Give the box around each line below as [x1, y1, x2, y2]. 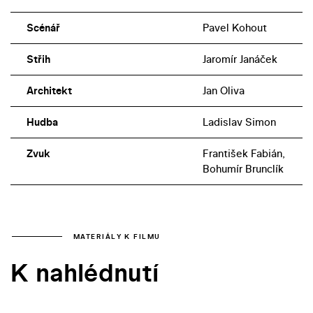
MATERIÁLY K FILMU [73, 231, 161, 241]
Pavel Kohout [202, 20, 267, 36]
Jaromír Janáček [202, 52, 277, 67]
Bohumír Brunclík [202, 161, 284, 177]
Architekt [26, 83, 72, 99]
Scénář [26, 20, 60, 36]
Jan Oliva [202, 83, 245, 99]
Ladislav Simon [202, 115, 276, 130]
